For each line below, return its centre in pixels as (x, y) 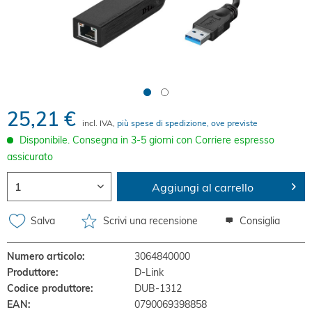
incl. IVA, (100, 123)
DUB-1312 (158, 288)
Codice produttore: (50, 288)
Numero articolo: (46, 256)
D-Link (149, 272)
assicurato (30, 157)
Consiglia (258, 220)
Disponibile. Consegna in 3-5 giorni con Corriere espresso (147, 140)
